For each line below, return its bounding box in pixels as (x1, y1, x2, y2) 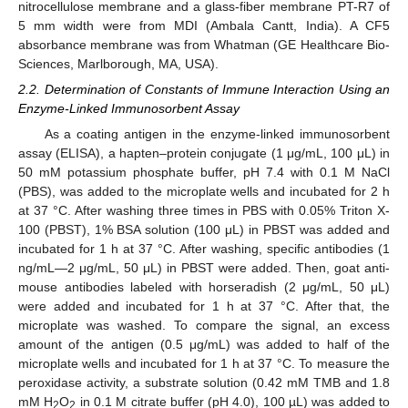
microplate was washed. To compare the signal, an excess (18, 318, 390, 333)
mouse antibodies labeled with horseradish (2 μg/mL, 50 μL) (18, 280, 390, 295)
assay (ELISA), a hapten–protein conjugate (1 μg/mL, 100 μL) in (18, 146, 390, 161)
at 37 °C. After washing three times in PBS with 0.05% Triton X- (18, 203, 390, 219)
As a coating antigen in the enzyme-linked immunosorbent (44, 127, 390, 142)
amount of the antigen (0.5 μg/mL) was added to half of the (18, 337, 390, 352)
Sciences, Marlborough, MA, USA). (18, 56, 219, 71)
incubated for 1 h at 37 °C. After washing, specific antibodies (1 (18, 241, 390, 257)
